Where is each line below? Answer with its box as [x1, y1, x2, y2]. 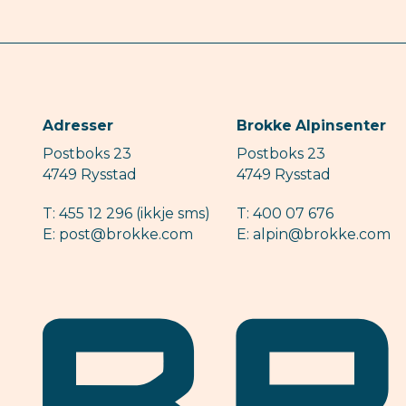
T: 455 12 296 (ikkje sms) [43, 204, 211, 222]
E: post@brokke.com [43, 225, 194, 243]
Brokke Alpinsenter [236, 116, 386, 134]
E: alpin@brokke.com [236, 225, 391, 243]
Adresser [43, 116, 114, 134]
